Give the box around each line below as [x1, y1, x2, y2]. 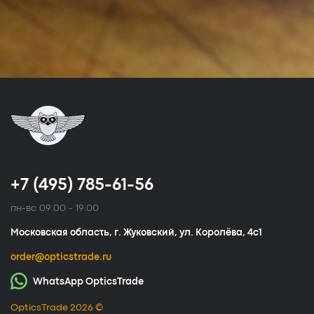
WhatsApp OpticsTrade [31, 278, 144, 286]
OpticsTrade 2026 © [11, 303, 103, 312]
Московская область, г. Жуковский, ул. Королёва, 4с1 [11, 228, 262, 237]
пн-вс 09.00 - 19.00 [11, 204, 99, 212]
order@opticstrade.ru [11, 253, 111, 261]
